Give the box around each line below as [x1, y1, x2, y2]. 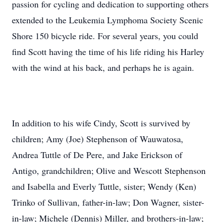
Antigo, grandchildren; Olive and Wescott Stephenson [12, 165, 206, 176]
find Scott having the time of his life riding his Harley [12, 46, 204, 57]
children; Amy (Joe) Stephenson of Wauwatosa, [12, 133, 183, 145]
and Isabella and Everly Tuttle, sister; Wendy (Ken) [12, 180, 196, 192]
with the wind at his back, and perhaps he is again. [12, 61, 194, 73]
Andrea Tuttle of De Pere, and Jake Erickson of [12, 149, 182, 161]
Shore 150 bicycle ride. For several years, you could [12, 30, 198, 42]
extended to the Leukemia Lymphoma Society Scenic [12, 14, 203, 26]
